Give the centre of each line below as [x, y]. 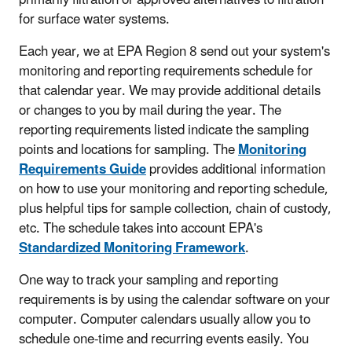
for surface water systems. [94, 19]
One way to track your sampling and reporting [148, 280]
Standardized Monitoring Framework [132, 248]
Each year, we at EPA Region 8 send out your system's [174, 51]
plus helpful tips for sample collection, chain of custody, [175, 209]
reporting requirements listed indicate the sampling [164, 130]
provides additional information [236, 169]
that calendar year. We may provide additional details [170, 91]
